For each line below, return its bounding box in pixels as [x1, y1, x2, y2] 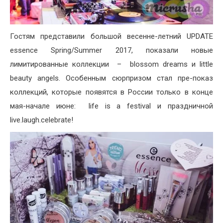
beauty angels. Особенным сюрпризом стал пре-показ [10, 73, 213, 83]
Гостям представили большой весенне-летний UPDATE [10, 31, 213, 41]
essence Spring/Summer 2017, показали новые [10, 45, 213, 55]
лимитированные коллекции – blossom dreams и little [10, 59, 213, 69]
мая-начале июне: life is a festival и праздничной [10, 101, 213, 111]
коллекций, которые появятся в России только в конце [10, 87, 213, 97]
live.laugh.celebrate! [10, 115, 73, 124]
